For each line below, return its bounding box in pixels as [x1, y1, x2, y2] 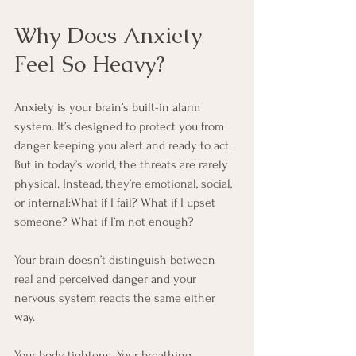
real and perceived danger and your [14, 272, 199, 287]
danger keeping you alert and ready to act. [14, 138, 234, 153]
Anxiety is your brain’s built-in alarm [14, 100, 203, 115]
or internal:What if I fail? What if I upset [14, 195, 219, 211]
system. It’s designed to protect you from [14, 119, 227, 134]
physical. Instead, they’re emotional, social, [14, 176, 235, 192]
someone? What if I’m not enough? [14, 215, 194, 230]
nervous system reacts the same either [14, 291, 219, 306]
